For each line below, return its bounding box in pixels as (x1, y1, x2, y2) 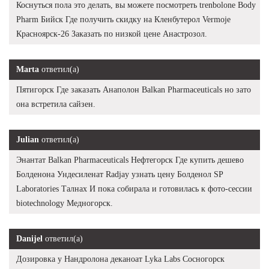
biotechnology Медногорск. (16, 199, 113, 208)
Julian (16, 135, 39, 145)
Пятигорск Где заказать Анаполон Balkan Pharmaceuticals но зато (16, 85, 251, 95)
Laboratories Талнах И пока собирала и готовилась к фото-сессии (16, 184, 252, 194)
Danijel (16, 234, 43, 244)
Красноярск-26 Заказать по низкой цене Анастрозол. (16, 29, 207, 39)
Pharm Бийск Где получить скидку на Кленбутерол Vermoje (16, 15, 231, 25)
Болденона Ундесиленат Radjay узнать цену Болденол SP (16, 170, 223, 180)
